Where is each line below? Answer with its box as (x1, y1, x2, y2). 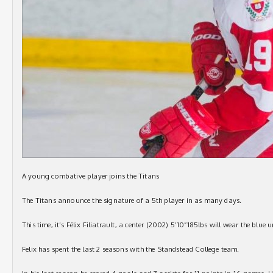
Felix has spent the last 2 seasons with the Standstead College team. (22, 244, 239, 253)
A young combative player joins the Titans (22, 171, 160, 180)
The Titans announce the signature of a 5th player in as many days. (22, 196, 242, 205)
